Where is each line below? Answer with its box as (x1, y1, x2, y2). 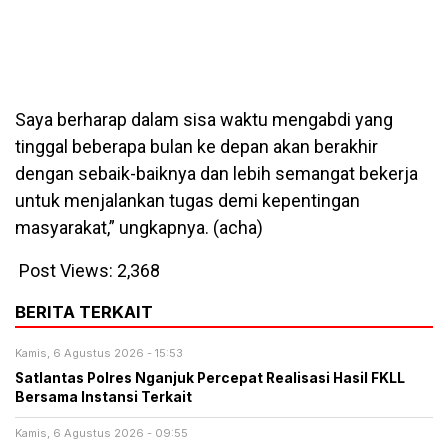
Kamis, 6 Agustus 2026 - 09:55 (15, 426, 188, 441)
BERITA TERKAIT (15, 302, 153, 323)
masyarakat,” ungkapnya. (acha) (15, 217, 263, 239)
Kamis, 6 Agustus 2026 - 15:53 (15, 346, 183, 361)
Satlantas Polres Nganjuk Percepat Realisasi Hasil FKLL (15, 370, 405, 387)
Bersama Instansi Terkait (15, 389, 192, 406)
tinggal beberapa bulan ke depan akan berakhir (15, 136, 378, 158)
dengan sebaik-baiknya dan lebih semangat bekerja (15, 163, 418, 185)
